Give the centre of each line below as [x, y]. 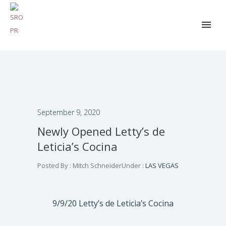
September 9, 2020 [69, 112]
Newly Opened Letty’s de [101, 131]
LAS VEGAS [161, 165]
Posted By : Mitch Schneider [79, 165]
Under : [133, 165]
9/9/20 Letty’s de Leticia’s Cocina [113, 203]
